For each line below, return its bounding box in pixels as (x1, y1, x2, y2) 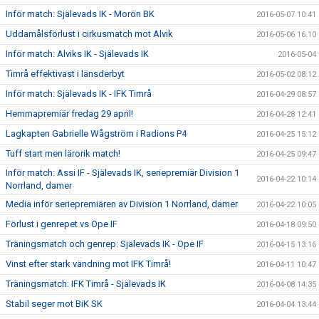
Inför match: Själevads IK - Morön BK (6, 9, 155, 19)
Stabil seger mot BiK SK (6, 298, 103, 309)
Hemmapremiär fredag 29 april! (6, 108, 133, 119)
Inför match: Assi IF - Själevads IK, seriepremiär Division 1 (6, 167, 239, 178)
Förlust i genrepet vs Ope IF (6, 219, 117, 229)
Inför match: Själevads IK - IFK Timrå (6, 88, 152, 99)
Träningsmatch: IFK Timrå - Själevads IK (6, 278, 166, 289)
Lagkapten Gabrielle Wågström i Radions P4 (6, 128, 187, 139)
